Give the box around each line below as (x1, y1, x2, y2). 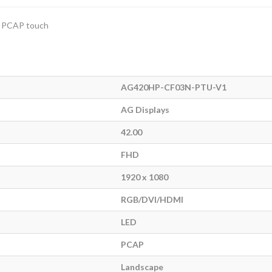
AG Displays (121, 104, 169, 115)
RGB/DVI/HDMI (121, 194, 183, 205)
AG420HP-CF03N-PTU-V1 (121, 82, 226, 92)
